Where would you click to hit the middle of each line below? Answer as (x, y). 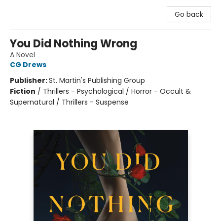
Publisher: (29, 80)
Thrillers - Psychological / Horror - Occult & (117, 91)
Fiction (23, 91)
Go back (189, 14)
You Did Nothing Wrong (74, 44)
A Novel (22, 55)
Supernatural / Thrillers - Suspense (69, 102)
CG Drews (28, 65)
